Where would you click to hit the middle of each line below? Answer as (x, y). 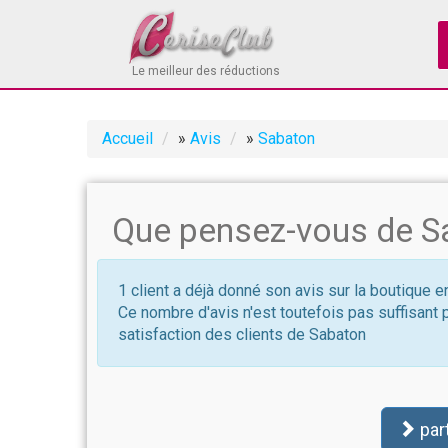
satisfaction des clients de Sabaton (242, 334)
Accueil (127, 138)
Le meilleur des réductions (206, 71)
